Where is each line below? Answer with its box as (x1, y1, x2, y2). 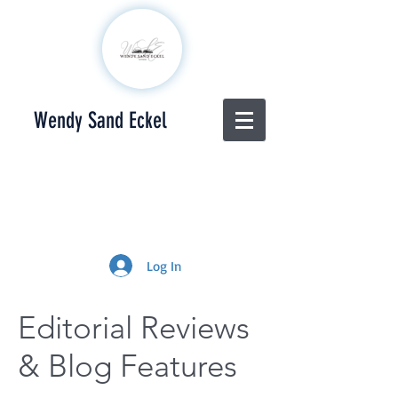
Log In (146, 257, 181, 275)
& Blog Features (18, 346, 237, 385)
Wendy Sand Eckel (33, 107, 167, 133)
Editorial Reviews (18, 308, 250, 346)
